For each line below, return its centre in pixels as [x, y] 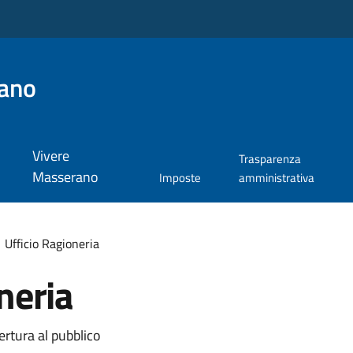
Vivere [50, 156]
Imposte [180, 178]
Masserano [65, 177]
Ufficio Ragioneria [52, 243]
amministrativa [276, 178]
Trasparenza [269, 159]
